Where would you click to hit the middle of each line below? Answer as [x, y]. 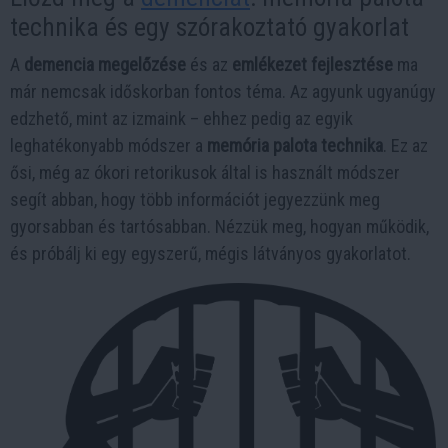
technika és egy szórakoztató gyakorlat [209, 27]
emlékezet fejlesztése [312, 64]
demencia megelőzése [105, 64]
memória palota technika [295, 145]
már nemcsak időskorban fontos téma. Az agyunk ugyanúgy [223, 91]
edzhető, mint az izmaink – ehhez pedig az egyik [181, 118]
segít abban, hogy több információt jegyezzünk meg [195, 199]
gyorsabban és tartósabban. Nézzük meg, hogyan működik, [219, 226]
